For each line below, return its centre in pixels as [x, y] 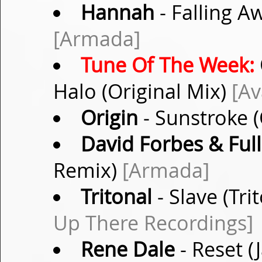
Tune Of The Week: [167, 65]
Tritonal [116, 196]
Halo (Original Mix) [142, 91]
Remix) [88, 170]
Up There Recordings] [153, 223]
